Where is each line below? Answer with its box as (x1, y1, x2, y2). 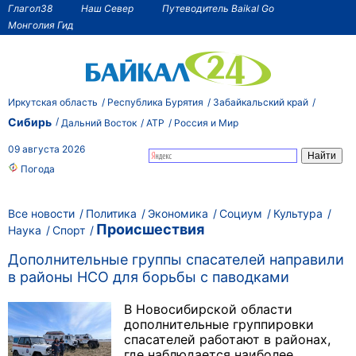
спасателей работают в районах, (124, 331, 331, 348)
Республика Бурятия (107, 95, 203, 108)
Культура (273, 207, 323, 220)
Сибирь (8, 114, 52, 129)
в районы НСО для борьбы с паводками (8, 269, 289, 286)
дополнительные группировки (124, 316, 314, 333)
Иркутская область (8, 95, 98, 108)
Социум (219, 207, 262, 220)
